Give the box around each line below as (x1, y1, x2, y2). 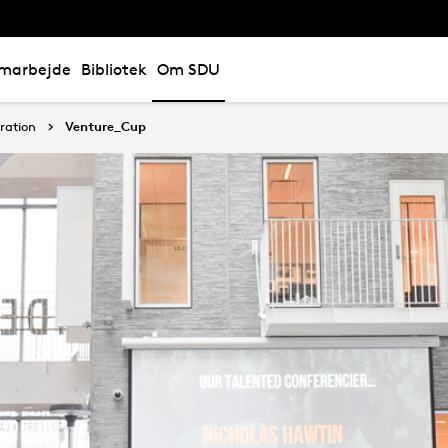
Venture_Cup (65, 118, 146, 134)
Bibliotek (81, 60, 147, 79)
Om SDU (157, 60, 220, 79)
